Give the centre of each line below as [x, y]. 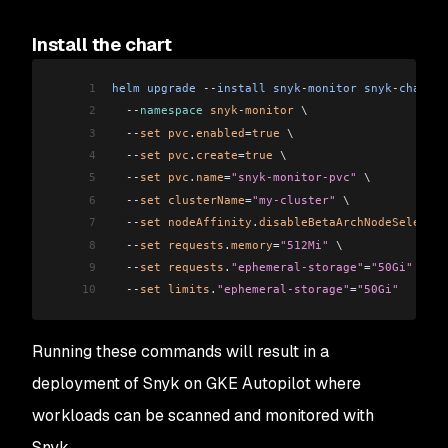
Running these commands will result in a [180, 351]
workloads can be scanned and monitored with [203, 415]
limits [185, 289]
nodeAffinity [206, 222]
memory [252, 244]
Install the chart [102, 44]
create [217, 155]
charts [420, 87]
